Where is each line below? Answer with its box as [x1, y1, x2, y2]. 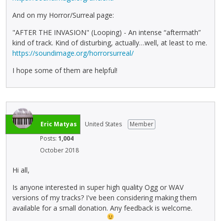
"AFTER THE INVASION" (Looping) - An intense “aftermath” [12, 27, 201, 37]
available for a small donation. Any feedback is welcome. [12, 203, 192, 213]
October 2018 [40, 146, 79, 154]
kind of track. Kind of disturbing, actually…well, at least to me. [12, 37, 207, 47]
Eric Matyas [40, 119, 77, 128]
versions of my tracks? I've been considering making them [12, 193, 197, 203]
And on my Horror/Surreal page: [12, 10, 114, 20]
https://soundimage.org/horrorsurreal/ [12, 48, 134, 58]
